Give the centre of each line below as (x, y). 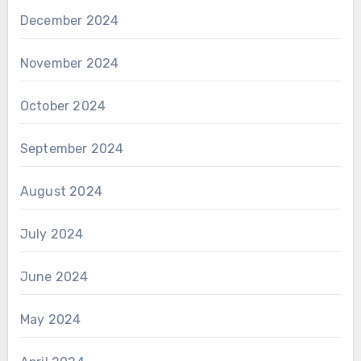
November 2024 (69, 63)
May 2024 (50, 319)
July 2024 (52, 234)
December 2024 (69, 20)
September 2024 (72, 148)
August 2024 (61, 191)
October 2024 (63, 106)
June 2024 (54, 276)
